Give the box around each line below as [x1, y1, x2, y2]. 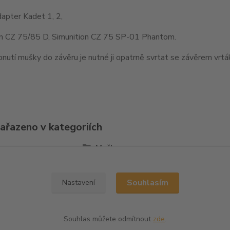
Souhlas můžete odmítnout [64, 214, 153, 224]
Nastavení [62, 178, 95, 187]
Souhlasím [126, 177, 168, 188]
